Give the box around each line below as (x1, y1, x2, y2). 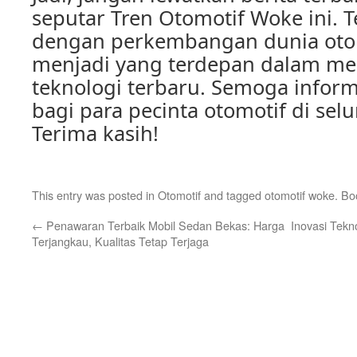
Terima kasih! (32, 120, 159, 147)
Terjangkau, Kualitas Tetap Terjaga (32, 233, 209, 249)
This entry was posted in (32, 186, 158, 203)
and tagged (201, 186, 265, 203)
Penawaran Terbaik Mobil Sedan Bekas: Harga (43, 217, 284, 233)
